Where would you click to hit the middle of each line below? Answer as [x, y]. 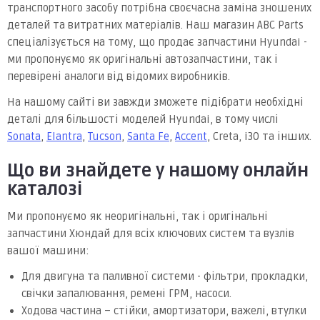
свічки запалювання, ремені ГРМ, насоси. [126, 293]
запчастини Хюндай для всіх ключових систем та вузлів [151, 233]
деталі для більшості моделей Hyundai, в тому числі [143, 119]
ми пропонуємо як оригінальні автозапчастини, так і [142, 59]
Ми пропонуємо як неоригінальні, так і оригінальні [137, 216]
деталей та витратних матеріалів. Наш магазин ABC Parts [155, 25]
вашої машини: [48, 250]
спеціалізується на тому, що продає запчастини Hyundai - [157, 42]
